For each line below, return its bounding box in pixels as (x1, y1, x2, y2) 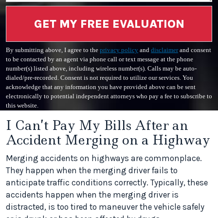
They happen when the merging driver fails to (6, 165, 178, 175)
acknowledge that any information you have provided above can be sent (6, 84, 196, 91)
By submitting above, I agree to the (6, 47, 100, 54)
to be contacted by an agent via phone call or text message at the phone (6, 56, 193, 63)
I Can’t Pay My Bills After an (6, 117, 188, 134)
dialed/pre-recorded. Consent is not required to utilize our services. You (6, 74, 193, 81)
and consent (178, 47, 211, 54)
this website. (6, 102, 38, 109)
